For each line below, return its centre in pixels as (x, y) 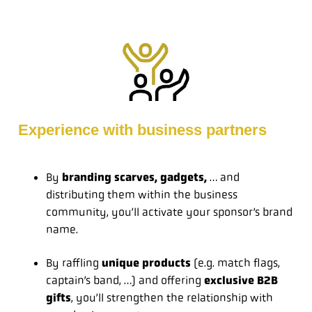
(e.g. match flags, (235, 263)
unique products (146, 263)
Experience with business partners (142, 130)
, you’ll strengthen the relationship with (172, 297)
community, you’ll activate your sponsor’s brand (169, 212)
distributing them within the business (142, 195)
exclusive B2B (241, 280)
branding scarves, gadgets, (134, 177)
